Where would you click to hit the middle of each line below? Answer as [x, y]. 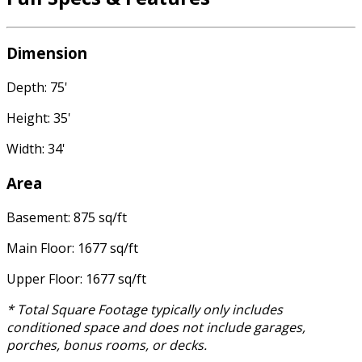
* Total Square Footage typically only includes [145, 309]
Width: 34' [36, 149]
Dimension [47, 53]
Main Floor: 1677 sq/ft [72, 248]
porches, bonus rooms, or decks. [107, 345]
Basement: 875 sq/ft [67, 217]
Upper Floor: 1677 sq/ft [76, 278]
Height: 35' [39, 118]
